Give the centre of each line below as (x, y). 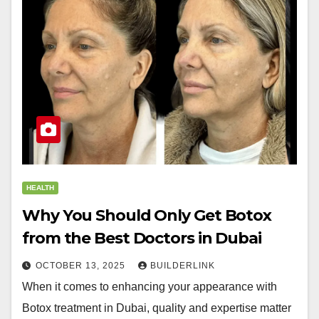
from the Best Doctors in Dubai (142, 238)
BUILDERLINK (183, 266)
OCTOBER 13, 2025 (82, 266)
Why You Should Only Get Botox (147, 215)
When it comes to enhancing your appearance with (150, 287)
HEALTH (40, 188)
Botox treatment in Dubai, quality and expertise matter (157, 308)
